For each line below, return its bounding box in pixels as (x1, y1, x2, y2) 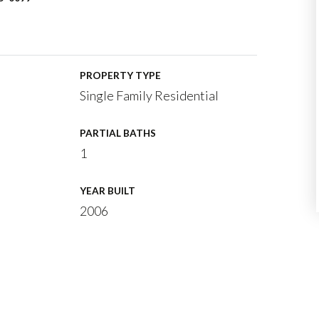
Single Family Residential (80, 88, 219, 103)
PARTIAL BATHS (80, 127, 157, 139)
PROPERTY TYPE (80, 70, 162, 81)
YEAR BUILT (80, 185, 136, 197)
